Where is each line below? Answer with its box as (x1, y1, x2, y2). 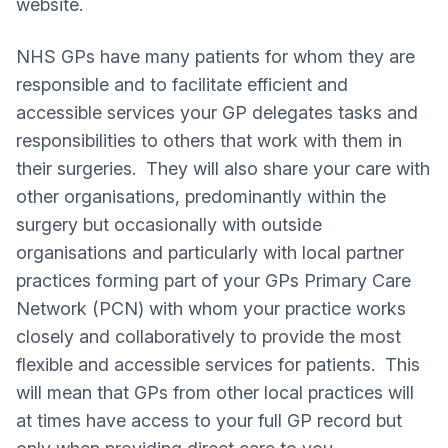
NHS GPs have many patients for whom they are (16, 46, 415, 67)
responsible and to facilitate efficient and (16, 74, 348, 95)
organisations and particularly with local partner (16, 242, 404, 263)
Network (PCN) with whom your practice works (16, 298, 406, 319)
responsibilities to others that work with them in (16, 130, 402, 151)
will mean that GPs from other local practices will (16, 382, 414, 403)
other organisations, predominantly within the (16, 186, 386, 207)
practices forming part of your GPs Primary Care (16, 270, 411, 291)
